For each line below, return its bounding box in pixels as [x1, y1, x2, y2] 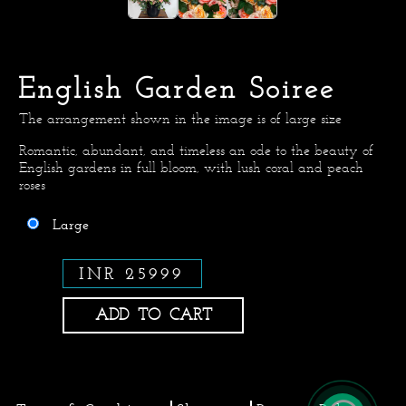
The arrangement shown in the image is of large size [19, 109, 342, 127]
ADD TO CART [169, 304, 212, 325]
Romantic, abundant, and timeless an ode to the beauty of [19, 140, 373, 159]
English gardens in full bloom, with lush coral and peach [19, 158, 363, 176]
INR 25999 [79, 263, 184, 285]
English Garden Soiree [18, 70, 335, 105]
